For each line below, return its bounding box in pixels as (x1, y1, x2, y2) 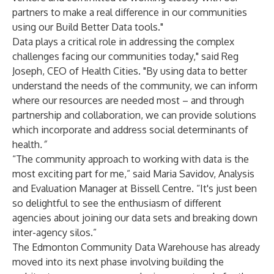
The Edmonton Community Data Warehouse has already (12, 241, 260, 253)
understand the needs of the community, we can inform (12, 80, 257, 92)
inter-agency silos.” (12, 226, 97, 239)
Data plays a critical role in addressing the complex (12, 35, 234, 48)
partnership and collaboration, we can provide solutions (12, 109, 256, 121)
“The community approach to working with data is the (12, 153, 249, 165)
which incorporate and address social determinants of (12, 124, 248, 136)
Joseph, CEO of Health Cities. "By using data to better (12, 65, 247, 77)
